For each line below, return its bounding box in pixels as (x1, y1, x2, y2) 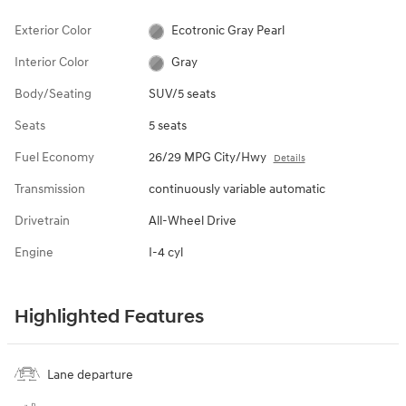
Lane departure (47, 367, 133, 383)
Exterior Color (14, 23, 92, 39)
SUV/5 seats (148, 86, 216, 102)
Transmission (14, 181, 85, 198)
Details (273, 152, 305, 165)
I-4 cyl (148, 245, 183, 261)
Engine (14, 245, 53, 261)
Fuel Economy (14, 150, 94, 166)
